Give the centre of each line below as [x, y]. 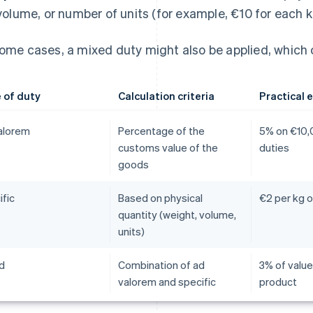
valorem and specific [167, 282]
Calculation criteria [166, 96]
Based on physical [160, 198]
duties [274, 148]
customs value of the [168, 148]
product [278, 282]
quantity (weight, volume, [177, 215]
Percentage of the [161, 131]
